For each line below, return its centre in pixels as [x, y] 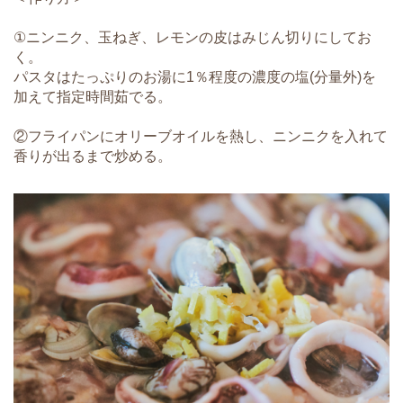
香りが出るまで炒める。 [93, 157]
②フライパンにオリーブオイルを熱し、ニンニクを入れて [201, 137]
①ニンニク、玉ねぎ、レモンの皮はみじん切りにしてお [193, 38]
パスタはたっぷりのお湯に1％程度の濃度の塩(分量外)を [195, 77]
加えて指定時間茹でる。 [93, 97]
